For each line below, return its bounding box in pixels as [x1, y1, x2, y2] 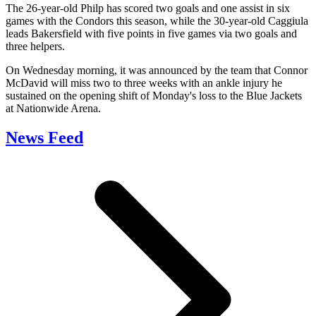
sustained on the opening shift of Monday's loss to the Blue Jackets [6, 89, 302, 102]
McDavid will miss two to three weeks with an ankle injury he [6, 76, 282, 89]
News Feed [6, 128, 83, 147]
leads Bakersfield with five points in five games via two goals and [6, 27, 297, 39]
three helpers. [6, 39, 65, 52]
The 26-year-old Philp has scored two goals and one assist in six [6, 1, 290, 14]
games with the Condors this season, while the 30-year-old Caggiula [6, 14, 308, 27]
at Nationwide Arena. [6, 102, 101, 114]
